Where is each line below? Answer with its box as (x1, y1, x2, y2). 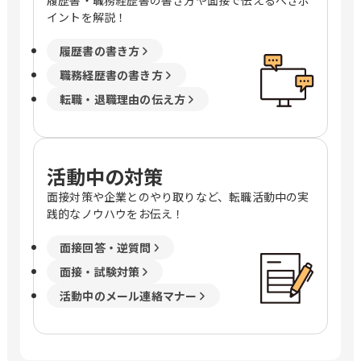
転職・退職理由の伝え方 (60, 91, 186, 108)
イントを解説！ (47, 9, 127, 26)
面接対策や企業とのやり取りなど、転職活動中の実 (47, 189, 309, 205)
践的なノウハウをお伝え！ (47, 205, 185, 222)
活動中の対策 (47, 162, 163, 191)
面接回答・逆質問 (60, 239, 151, 256)
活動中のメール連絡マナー (60, 288, 197, 305)
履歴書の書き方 (60, 43, 140, 60)
